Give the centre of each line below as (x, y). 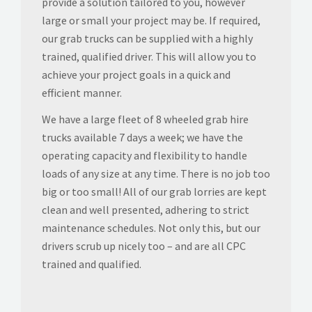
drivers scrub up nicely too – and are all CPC (144, 245)
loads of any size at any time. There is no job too (156, 173)
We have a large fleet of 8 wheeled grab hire (145, 119)
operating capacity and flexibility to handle (145, 155)
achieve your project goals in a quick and (136, 74)
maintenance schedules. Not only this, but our (151, 227)
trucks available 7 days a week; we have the (142, 137)
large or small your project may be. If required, (151, 20)
